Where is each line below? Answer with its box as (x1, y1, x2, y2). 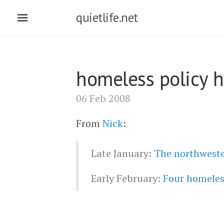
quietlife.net (76, 9, 138, 25)
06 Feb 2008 (76, 91, 130, 105)
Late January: (91, 146, 154, 160)
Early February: (91, 171, 163, 185)
